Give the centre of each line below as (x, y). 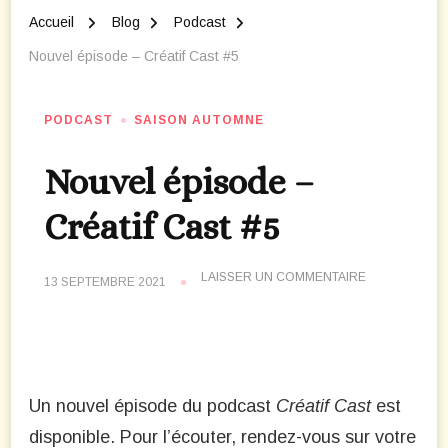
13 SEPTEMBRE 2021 (105, 282)
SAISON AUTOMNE (199, 120)
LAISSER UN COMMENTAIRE (283, 277)
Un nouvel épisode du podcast (152, 406)
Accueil (51, 22)
